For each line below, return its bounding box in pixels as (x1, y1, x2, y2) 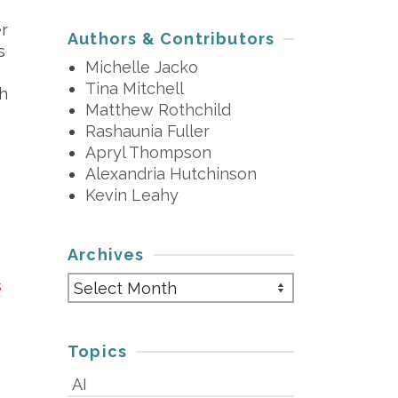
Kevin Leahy (85, 186, 179, 204)
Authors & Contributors (68, 29, 275, 48)
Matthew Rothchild (85, 100, 231, 119)
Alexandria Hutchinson (85, 164, 257, 183)
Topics (68, 342, 128, 361)
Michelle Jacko (85, 58, 198, 76)
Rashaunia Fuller (85, 122, 210, 140)
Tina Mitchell (85, 79, 184, 98)
